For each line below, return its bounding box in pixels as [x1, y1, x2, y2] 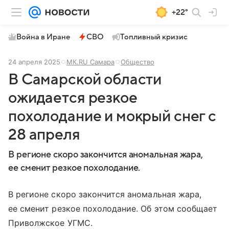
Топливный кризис [120, 33, 188, 41]
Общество [121, 58, 154, 66]
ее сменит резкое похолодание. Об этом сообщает [8, 203, 218, 214]
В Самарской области [8, 71, 162, 88]
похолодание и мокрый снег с [8, 108, 216, 125]
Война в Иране [16, 33, 70, 41]
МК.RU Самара [66, 58, 114, 66]
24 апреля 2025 [8, 58, 60, 66]
